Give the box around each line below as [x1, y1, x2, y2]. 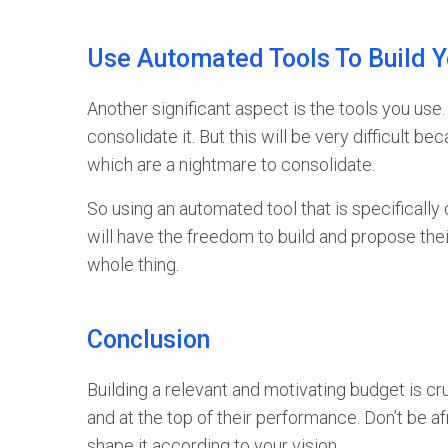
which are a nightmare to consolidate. [87, 153, 375, 175]
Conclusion [87, 324, 210, 354]
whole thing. [87, 253, 179, 275]
